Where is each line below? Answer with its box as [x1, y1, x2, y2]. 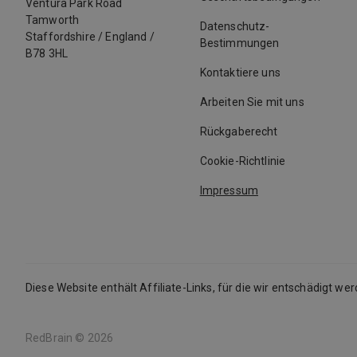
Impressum [199, 184, 259, 197]
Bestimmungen [199, 37, 280, 49]
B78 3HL [25, 46, 69, 60]
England [105, 29, 147, 43]
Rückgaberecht [199, 125, 278, 138]
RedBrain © [25, 331, 88, 344]
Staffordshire [25, 29, 96, 43]
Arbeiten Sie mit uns [199, 96, 304, 108]
